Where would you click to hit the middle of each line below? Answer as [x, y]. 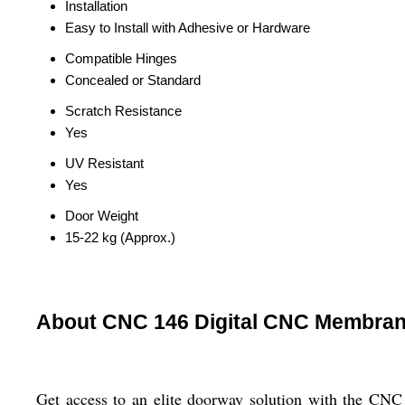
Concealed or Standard [133, 80]
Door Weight [102, 216]
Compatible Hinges [121, 59]
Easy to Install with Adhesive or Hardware [188, 28]
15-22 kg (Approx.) [120, 238]
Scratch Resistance [123, 111]
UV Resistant [104, 164]
